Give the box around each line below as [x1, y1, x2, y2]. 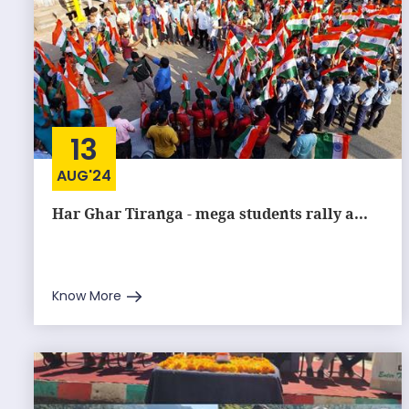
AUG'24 [57, 165, 111, 186]
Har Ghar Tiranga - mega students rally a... [52, 204, 368, 224]
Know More [52, 287, 121, 305]
